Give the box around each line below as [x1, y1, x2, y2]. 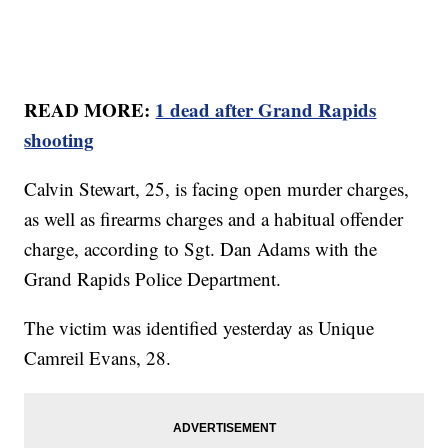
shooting [24, 126, 95, 154]
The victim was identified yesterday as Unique [24, 315, 375, 341]
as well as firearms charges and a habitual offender [24, 206, 404, 232]
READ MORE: [24, 96, 156, 124]
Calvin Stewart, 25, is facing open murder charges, [24, 176, 410, 202]
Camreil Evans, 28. [24, 345, 172, 371]
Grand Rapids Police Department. [24, 266, 282, 292]
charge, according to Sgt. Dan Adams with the [24, 236, 378, 262]
